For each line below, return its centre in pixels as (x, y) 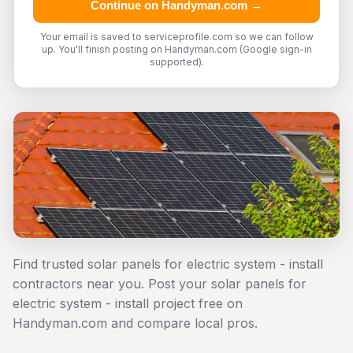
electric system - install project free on (128, 303)
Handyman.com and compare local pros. (135, 323)
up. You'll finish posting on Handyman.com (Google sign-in (176, 49)
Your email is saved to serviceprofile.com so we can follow (176, 37)
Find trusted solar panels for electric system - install (168, 264)
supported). (176, 62)
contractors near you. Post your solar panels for (160, 284)
